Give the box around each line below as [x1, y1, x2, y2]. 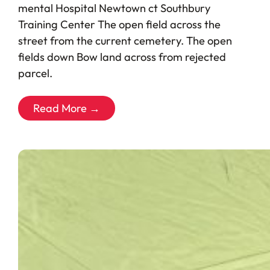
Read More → [33, 101, 100, 115]
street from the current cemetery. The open [17, 33, 232, 48]
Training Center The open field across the [17, 17, 221, 31]
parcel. [17, 66, 52, 80]
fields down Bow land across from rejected [17, 49, 226, 64]
